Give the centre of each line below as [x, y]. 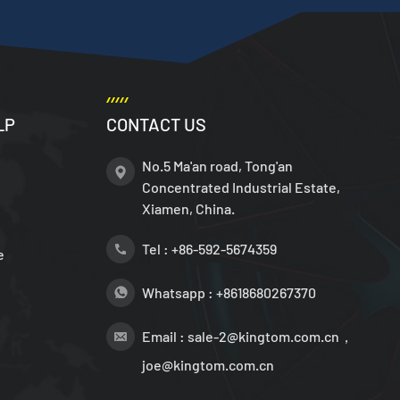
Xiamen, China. [188, 208]
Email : [164, 336]
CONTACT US [156, 124]
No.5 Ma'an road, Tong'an [217, 165]
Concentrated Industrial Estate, [241, 187]
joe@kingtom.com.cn [208, 364]
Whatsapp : [179, 292]
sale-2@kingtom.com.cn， [270, 336]
